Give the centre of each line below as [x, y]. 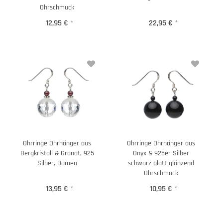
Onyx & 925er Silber [161, 153]
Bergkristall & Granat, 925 [57, 153]
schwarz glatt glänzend [161, 163]
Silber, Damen [57, 163]
